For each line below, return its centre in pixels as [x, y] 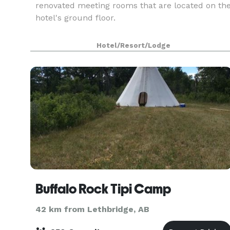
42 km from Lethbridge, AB [92, 209]
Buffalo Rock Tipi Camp [103, 189]
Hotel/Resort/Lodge [134, 45]
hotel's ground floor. [75, 18]
